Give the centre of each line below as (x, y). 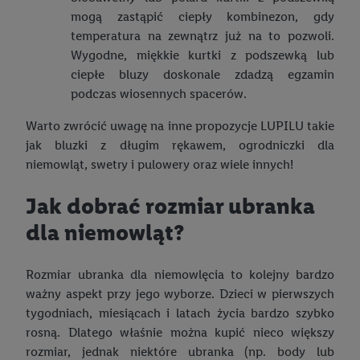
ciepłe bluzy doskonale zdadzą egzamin (202, 75)
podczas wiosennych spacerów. (159, 94)
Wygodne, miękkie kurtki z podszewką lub (202, 55)
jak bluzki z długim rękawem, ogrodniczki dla (180, 145)
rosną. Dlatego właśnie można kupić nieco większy (180, 332)
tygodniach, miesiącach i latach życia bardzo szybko (180, 313)
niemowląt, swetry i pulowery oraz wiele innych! (160, 165)
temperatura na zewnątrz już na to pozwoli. (202, 36)
